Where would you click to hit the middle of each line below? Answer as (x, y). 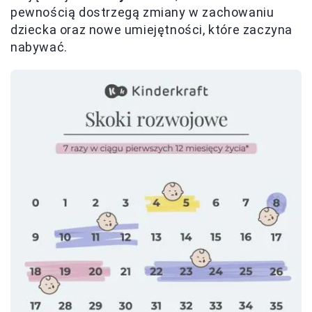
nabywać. (39, 47)
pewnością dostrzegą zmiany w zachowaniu (142, 12)
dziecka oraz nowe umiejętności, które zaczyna (152, 29)
